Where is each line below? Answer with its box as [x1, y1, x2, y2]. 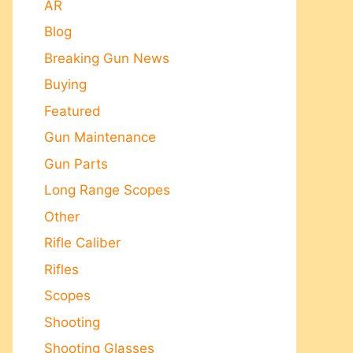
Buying [44, 76, 87, 92]
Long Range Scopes [44, 182, 170, 198]
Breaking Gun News [44, 50, 169, 66]
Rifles [44, 261, 79, 277]
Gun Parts [44, 155, 108, 172]
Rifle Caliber [44, 235, 121, 251]
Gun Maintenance [44, 129, 156, 145]
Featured [44, 102, 101, 119]
